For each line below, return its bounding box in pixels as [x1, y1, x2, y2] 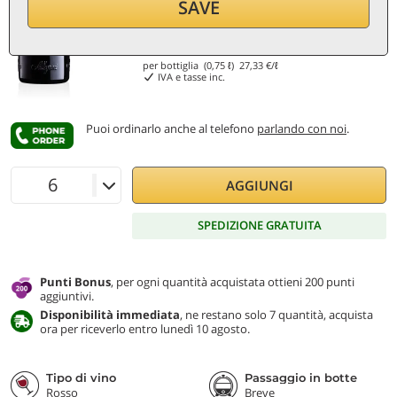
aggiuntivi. [40, 287, 94, 304]
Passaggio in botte [245, 370, 357, 385]
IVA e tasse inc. [155, 70, 226, 83]
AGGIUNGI [225, 175, 293, 194]
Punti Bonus [40, 273, 111, 290]
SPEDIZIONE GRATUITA [197, 217, 322, 234]
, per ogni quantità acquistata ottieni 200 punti [111, 273, 354, 290]
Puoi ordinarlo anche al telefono [86, 121, 257, 136]
